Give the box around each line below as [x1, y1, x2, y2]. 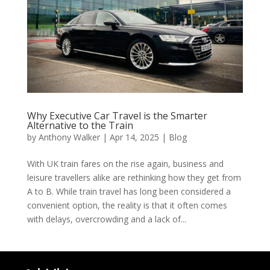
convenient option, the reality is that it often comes [27, 199, 227, 211]
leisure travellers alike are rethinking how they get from [27, 171, 241, 183]
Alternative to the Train [27, 118, 133, 132]
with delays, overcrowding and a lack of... [27, 213, 186, 225]
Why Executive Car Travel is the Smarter [27, 108, 207, 122]
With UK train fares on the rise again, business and [27, 157, 224, 169]
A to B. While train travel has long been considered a [27, 185, 231, 197]
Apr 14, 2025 [109, 131, 159, 143]
